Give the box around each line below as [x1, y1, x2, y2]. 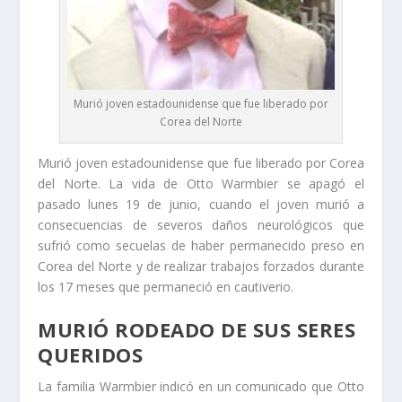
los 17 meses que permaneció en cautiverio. [38, 277, 294, 295]
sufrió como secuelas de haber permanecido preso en [38, 236, 364, 254]
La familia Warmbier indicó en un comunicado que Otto [38, 378, 364, 396]
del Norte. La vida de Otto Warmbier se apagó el [38, 174, 364, 192]
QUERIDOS [38, 341, 144, 369]
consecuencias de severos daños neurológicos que [38, 215, 364, 233]
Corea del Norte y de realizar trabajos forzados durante [38, 257, 364, 275]
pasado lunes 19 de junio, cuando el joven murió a [38, 195, 364, 213]
